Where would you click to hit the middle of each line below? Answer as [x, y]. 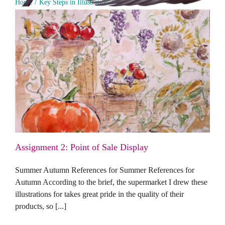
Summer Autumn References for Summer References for [105, 170]
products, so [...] [41, 206]
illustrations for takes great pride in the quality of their [99, 194]
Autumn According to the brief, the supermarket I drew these [111, 182]
